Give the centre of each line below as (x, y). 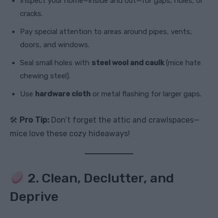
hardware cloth (63, 94)
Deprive (34, 197)
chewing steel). (45, 76)
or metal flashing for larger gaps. (146, 94)
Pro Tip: (34, 120)
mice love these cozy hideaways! (70, 134)
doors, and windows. (55, 45)
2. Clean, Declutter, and (99, 178)
